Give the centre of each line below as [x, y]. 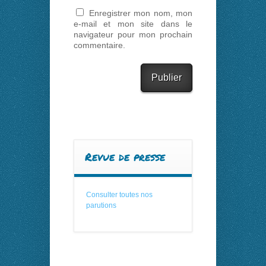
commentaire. [99, 45]
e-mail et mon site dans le [133, 24]
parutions [101, 206]
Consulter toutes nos [119, 195]
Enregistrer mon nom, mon [140, 13]
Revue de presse [125, 157]
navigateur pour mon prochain [133, 35]
